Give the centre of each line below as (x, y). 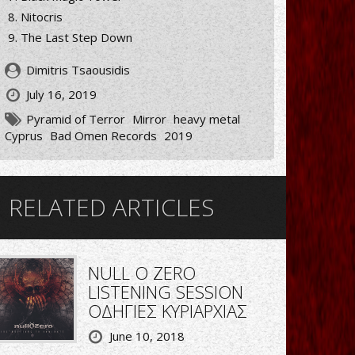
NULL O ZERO (141, 273)
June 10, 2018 (147, 336)
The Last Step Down (76, 37)
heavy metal (207, 119)
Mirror (149, 119)
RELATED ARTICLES (112, 207)
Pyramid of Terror (76, 119)
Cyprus (24, 136)
